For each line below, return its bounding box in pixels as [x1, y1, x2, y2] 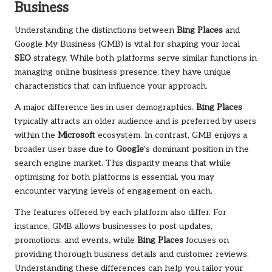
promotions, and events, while [15, 236, 137, 246]
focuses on [183, 236, 229, 246]
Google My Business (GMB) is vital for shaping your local [15, 39, 240, 50]
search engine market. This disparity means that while [15, 158, 231, 169]
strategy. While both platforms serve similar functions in [31, 53, 257, 64]
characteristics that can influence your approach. [15, 81, 208, 92]
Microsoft [58, 131, 95, 141]
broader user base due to [15, 144, 116, 155]
